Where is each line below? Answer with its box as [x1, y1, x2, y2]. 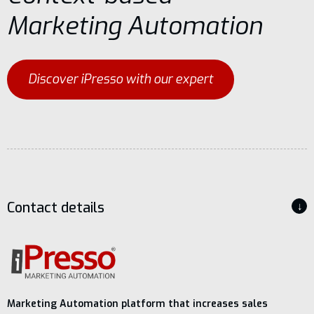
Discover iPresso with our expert [28, 71, 213, 88]
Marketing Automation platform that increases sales [7, 297, 268, 311]
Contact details [7, 198, 104, 217]
